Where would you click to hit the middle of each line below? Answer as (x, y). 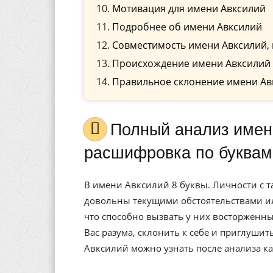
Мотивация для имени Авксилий (189, 9)
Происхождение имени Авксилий (191, 63)
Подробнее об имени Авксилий (187, 27)
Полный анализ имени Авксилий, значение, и (116, 130)
